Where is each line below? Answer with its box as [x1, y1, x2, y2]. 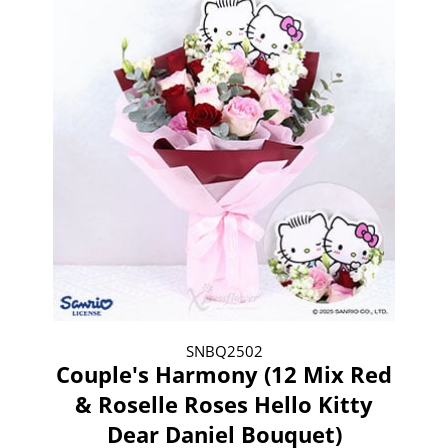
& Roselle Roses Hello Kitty [75, 388, 373, 419]
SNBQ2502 [185, 340, 263, 361]
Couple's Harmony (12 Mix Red [56, 358, 392, 389]
